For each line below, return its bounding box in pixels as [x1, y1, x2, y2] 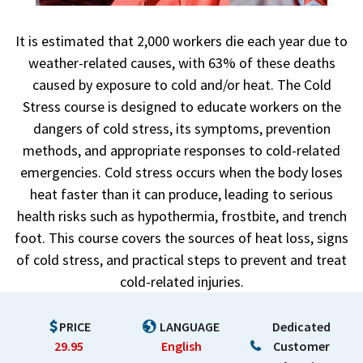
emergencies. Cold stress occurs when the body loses [20, 163, 343, 181]
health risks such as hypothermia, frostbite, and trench [16, 207, 347, 225]
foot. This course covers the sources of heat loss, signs [15, 228, 348, 247]
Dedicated [272, 318, 331, 335]
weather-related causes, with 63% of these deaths [28, 53, 335, 72]
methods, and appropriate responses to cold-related [23, 141, 340, 160]
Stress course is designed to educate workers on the [22, 97, 341, 116]
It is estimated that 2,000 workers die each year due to [15, 32, 348, 50]
